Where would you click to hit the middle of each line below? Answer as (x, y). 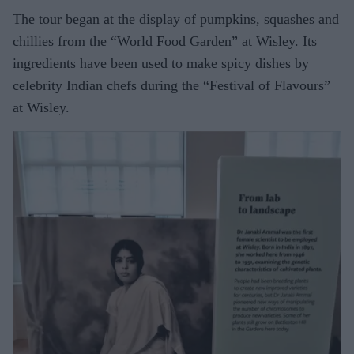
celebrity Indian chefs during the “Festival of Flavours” (171, 85)
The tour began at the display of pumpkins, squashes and (176, 19)
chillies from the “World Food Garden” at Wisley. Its (165, 41)
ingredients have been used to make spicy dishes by (161, 63)
